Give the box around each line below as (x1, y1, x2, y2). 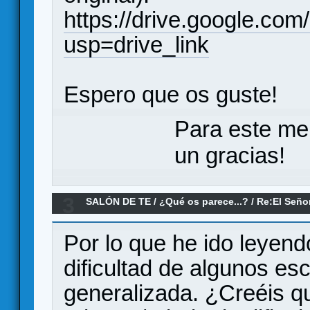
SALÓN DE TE (86, 195, 152, 207)
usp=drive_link (64, 31, 209, 57)
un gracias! (174, 142, 285, 168)
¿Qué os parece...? (159, 195, 249, 207)
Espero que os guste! (64, 81, 277, 107)
